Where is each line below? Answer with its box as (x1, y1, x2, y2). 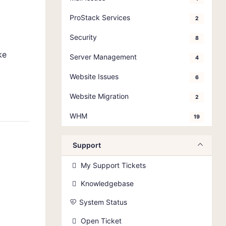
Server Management (70, 52, 137, 61)
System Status (79, 198, 127, 206)
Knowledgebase (81, 179, 134, 188)
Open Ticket (81, 216, 122, 225)
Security (70, 33, 97, 41)
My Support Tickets (81, 161, 146, 169)
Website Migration (70, 92, 129, 100)
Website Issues (70, 72, 119, 81)
